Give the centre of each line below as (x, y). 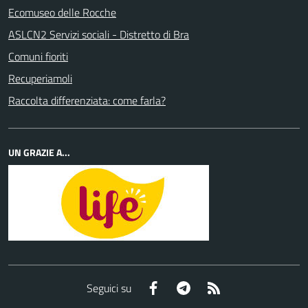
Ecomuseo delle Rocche (62, 12)
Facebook (182, 287)
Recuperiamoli (40, 78)
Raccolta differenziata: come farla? (87, 100)
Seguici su (109, 288)
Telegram (211, 287)
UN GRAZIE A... (39, 152)
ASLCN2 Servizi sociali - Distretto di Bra (99, 34)
